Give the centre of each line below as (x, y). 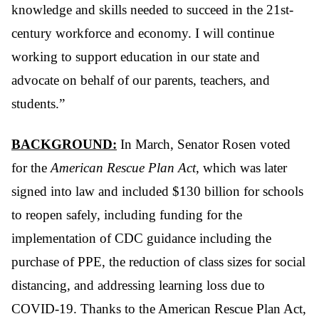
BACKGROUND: (64, 144)
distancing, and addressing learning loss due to (138, 285)
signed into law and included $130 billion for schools (157, 191)
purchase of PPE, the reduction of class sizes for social (158, 261)
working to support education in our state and (136, 56)
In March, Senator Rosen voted (204, 144)
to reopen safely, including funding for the (127, 214)
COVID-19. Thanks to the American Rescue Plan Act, (159, 308)
